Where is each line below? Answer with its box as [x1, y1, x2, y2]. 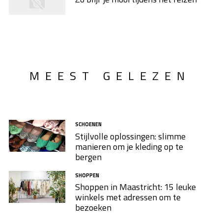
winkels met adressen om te [75, 191, 181, 204]
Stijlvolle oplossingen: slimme [75, 129, 186, 143]
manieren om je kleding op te [75, 139, 183, 153]
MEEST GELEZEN [29, 66, 191, 84]
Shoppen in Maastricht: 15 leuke [75, 180, 196, 194]
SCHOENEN [75, 120, 102, 128]
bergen [75, 150, 102, 164]
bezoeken [75, 201, 111, 215]
